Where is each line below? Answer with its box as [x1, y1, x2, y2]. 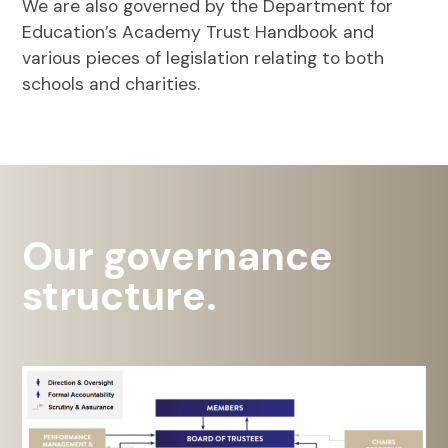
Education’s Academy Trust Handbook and [22, 21, 375, 43]
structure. [22, 269, 218, 322]
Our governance [22, 229, 334, 282]
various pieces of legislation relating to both [22, 47, 385, 69]
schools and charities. [22, 73, 201, 95]
